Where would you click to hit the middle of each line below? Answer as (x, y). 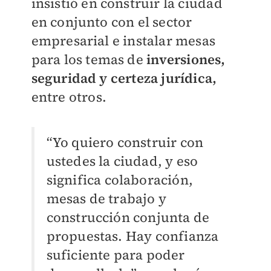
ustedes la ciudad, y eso (122, 161)
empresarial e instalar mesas (123, 40)
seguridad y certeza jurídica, (124, 78)
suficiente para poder (116, 254)
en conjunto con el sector (112, 21)
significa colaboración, (120, 179)
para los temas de (87, 59)
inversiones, (184, 59)
